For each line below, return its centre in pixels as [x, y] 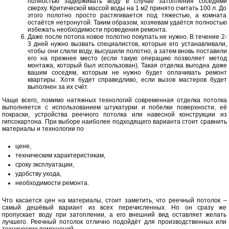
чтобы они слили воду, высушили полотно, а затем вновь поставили [127, 51]
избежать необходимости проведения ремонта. [98, 30]
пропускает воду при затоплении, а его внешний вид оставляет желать [114, 215]
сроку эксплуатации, [45, 165]
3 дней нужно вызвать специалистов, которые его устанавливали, [127, 44]
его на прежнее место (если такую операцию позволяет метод [127, 58]
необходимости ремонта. [52, 183]
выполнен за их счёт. [58, 87]
